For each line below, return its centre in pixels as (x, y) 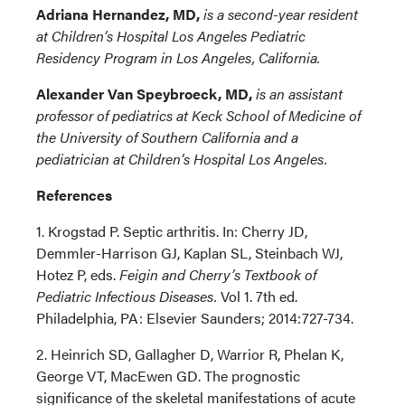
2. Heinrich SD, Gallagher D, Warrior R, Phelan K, (190, 353)
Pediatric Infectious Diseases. (127, 296)
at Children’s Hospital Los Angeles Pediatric (171, 35)
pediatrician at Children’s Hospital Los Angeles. (182, 158)
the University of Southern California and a (167, 137)
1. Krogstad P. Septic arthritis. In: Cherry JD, (172, 231)
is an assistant (297, 93)
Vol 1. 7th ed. (257, 296)
